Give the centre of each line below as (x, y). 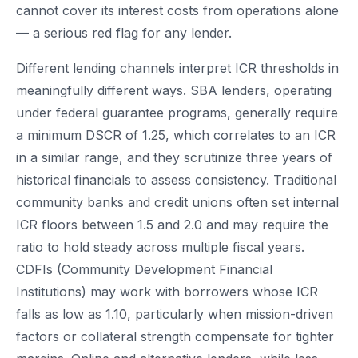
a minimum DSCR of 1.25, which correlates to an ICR (176, 135)
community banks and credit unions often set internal (177, 203)
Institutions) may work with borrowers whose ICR (167, 292)
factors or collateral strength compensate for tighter (175, 337)
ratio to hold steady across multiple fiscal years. (160, 247)
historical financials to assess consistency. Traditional (176, 180)
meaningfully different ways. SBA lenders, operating (174, 91)
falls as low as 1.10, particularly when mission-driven (175, 314)
